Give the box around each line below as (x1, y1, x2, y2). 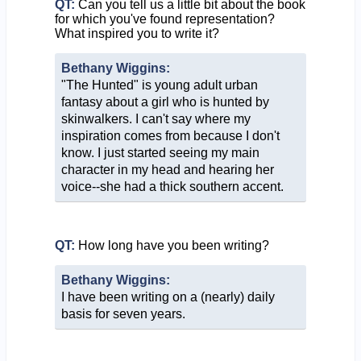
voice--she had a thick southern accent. (60, 179, 284, 193)
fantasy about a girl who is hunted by (60, 94, 269, 109)
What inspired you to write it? (54, 26, 219, 40)
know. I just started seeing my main (60, 145, 259, 160)
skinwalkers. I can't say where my (60, 111, 251, 126)
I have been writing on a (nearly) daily (60, 289, 275, 304)
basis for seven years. (60, 306, 185, 321)
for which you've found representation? (54, 11, 275, 26)
